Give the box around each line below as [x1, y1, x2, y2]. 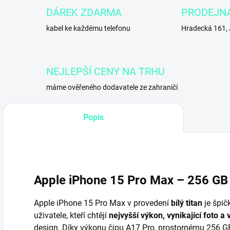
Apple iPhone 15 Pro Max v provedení [34, 198, 171, 208]
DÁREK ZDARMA [46, 6, 122, 18]
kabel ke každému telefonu [46, 24, 130, 32]
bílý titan [171, 198, 202, 208]
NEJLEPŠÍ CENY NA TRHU [46, 65, 165, 78]
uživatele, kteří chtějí [34, 210, 109, 220]
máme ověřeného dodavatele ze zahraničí [46, 83, 178, 91]
